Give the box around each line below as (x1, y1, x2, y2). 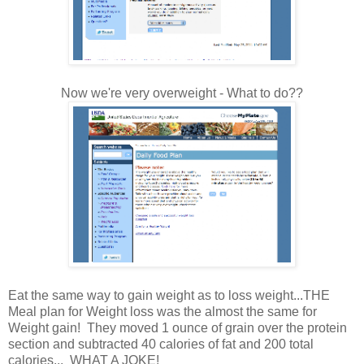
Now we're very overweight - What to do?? (61, 86, 303, 101)
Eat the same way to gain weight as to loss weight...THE (8, 288, 330, 303)
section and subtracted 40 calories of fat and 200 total (8, 337, 314, 352)
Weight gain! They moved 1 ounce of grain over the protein (8, 321, 347, 336)
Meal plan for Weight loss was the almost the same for (8, 305, 317, 319)
